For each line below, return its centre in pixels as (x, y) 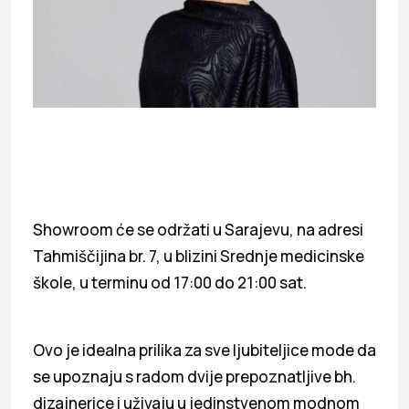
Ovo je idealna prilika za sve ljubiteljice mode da (204, 351)
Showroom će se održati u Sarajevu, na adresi (198, 230)
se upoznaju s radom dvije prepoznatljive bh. (194, 377)
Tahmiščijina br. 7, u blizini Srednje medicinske (199, 257)
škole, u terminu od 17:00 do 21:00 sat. (170, 283)
